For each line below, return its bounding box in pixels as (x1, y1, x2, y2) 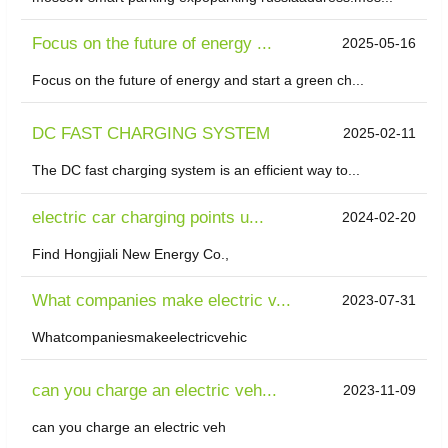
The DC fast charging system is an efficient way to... (32, 162, 361, 179)
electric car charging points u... (32, 207, 265, 227)
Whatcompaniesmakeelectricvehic (32, 329, 248, 346)
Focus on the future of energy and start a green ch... (32, 71, 365, 88)
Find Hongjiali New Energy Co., (32, 245, 230, 262)
